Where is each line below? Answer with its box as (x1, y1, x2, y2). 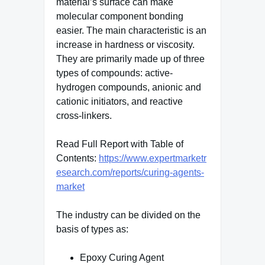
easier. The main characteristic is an (56, 25, 206, 35)
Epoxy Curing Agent (80, 253, 164, 263)
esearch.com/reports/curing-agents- (56, 167, 204, 177)
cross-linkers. (56, 111, 112, 121)
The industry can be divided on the (56, 210, 201, 220)
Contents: (56, 153, 99, 163)
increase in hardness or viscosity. (56, 40, 195, 50)
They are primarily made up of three (56, 54, 205, 64)
